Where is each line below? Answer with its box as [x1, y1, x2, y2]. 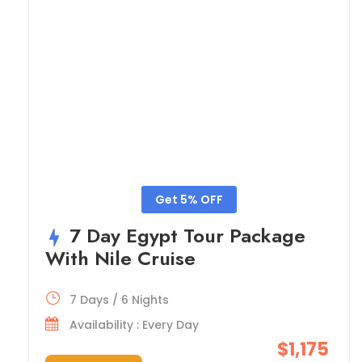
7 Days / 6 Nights [69, 291, 169, 308]
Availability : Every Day [69, 316, 199, 333]
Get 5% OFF [154, 191, 223, 208]
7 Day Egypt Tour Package [69, 221, 305, 250]
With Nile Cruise [45, 243, 196, 272]
